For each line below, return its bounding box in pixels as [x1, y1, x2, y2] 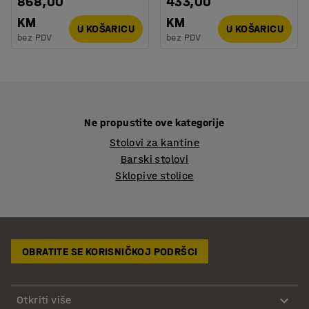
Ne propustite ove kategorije [84, 115, 225, 129]
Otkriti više [17, 293, 72, 307]
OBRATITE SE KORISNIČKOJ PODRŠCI [22, 244, 198, 258]
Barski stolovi [120, 152, 189, 166]
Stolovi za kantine [109, 135, 200, 149]
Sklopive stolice [115, 168, 194, 182]
